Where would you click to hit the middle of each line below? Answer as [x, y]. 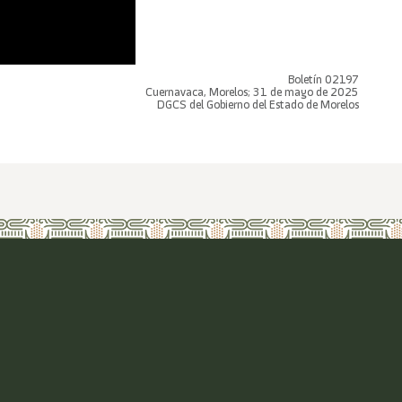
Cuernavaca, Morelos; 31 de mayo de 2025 [252, 92]
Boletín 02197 [323, 79]
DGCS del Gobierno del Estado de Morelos [258, 104]
